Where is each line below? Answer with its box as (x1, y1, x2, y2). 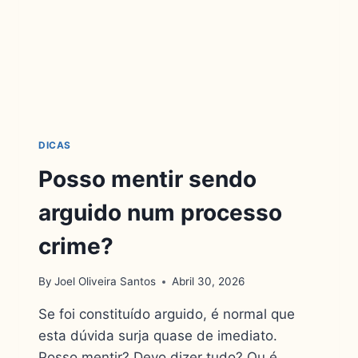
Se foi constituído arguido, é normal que (38, 306, 295, 323)
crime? (38, 232, 113, 260)
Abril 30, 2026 (172, 275, 245, 288)
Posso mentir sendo (38, 165, 257, 193)
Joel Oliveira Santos (54, 275, 157, 288)
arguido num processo (38, 198, 282, 226)
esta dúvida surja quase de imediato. (38, 328, 277, 344)
